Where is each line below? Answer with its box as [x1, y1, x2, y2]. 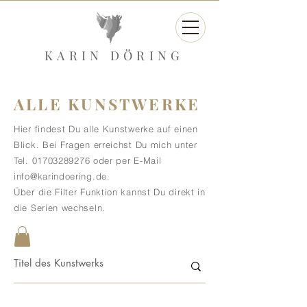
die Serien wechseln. [14, 202, 106, 213]
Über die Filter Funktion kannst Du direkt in [14, 186, 206, 197]
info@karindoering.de [14, 171, 107, 182]
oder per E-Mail [90, 155, 162, 166]
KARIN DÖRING [45, 47, 184, 64]
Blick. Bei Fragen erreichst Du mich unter [14, 139, 197, 150]
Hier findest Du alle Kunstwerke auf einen [14, 123, 198, 134]
